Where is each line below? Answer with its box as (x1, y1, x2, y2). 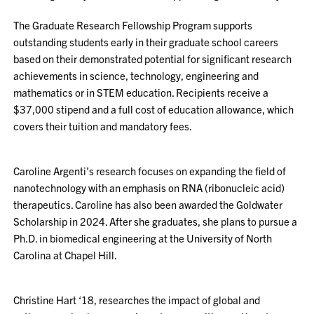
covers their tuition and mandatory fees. (13, 119, 193, 132)
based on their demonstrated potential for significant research (13, 52, 292, 65)
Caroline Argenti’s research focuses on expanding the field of (13, 164, 287, 177)
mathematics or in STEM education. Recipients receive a (13, 86, 269, 99)
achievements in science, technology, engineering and (13, 69, 259, 82)
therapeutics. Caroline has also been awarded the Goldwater (13, 198, 283, 211)
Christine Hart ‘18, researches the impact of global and (13, 293, 261, 306)
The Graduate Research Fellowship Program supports (13, 18, 253, 32)
